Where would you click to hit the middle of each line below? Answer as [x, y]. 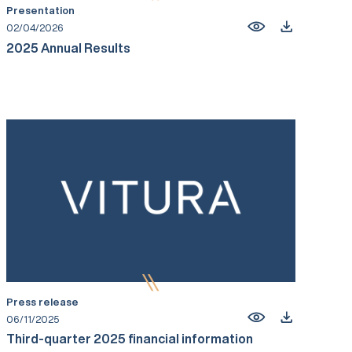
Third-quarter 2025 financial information [130, 338]
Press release [42, 302]
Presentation [40, 11]
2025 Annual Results [68, 48]
